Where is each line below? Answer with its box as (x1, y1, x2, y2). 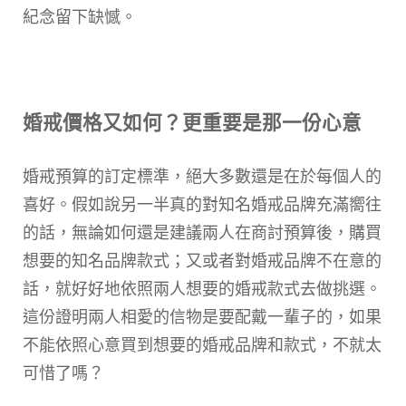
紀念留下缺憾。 (23, 6, 137, 28)
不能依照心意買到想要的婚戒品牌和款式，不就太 (23, 334, 382, 356)
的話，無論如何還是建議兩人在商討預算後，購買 (23, 222, 382, 244)
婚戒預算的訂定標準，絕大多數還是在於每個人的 (23, 166, 382, 188)
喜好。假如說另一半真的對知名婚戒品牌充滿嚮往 (23, 194, 382, 216)
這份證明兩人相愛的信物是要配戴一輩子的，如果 (23, 306, 382, 328)
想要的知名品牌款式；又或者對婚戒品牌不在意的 (23, 250, 382, 272)
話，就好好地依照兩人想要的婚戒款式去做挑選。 (23, 278, 382, 300)
